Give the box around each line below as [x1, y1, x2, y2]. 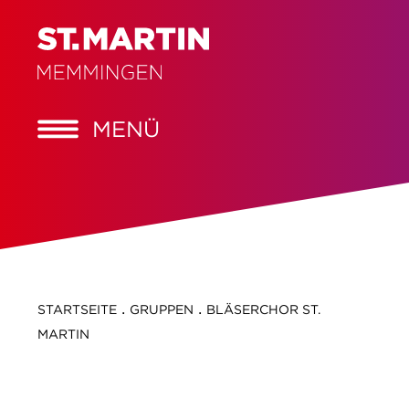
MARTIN [37, 326, 89, 342]
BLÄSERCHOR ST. [205, 301, 320, 318]
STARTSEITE [37, 301, 117, 318]
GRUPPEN [129, 301, 194, 318]
